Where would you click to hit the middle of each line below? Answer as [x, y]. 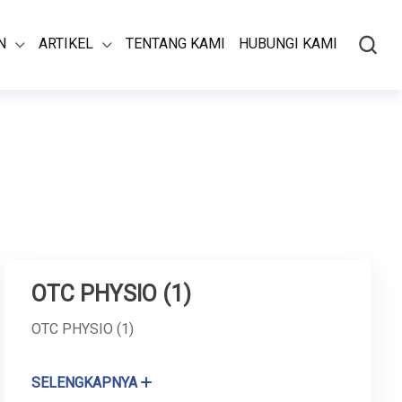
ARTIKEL [66, 44]
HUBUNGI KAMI [288, 44]
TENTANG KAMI [175, 44]
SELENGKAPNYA [84, 383]
